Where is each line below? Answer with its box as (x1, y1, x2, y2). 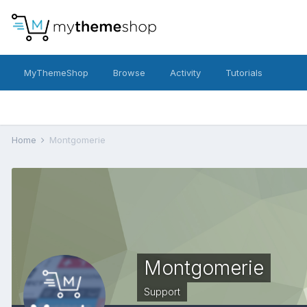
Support (144, 286, 180, 297)
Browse (113, 67, 145, 78)
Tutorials (225, 67, 262, 78)
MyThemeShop (24, 67, 88, 78)
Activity (170, 67, 201, 78)
